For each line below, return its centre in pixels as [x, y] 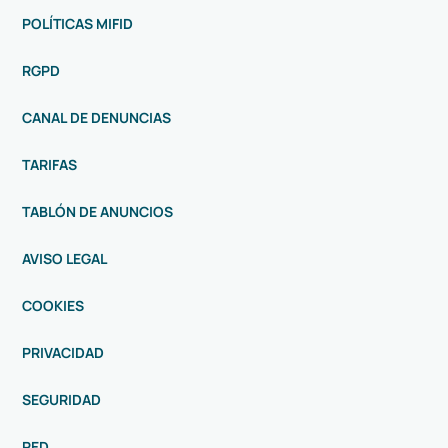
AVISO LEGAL [64, 258]
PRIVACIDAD [63, 352]
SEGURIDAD [61, 399]
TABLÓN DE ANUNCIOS [97, 211]
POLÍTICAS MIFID [77, 23]
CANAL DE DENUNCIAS [96, 117]
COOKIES [53, 305]
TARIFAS [49, 164]
